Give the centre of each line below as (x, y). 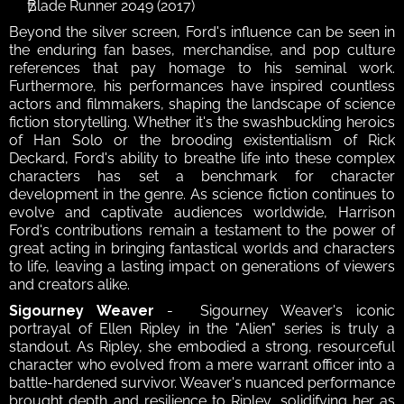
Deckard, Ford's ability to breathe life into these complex (202, 158)
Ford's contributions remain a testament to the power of (202, 230)
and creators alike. (69, 284)
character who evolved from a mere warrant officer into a (202, 364)
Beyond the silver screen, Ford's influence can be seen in (202, 32)
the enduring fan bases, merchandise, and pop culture (202, 50)
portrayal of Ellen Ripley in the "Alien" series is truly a (202, 328)
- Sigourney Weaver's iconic (275, 310)
